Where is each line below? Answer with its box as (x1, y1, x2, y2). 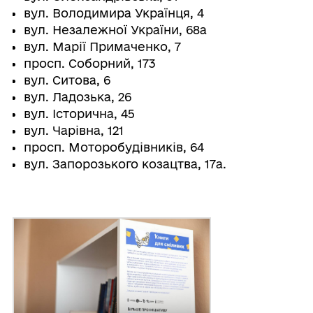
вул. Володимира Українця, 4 (23, 6, 204, 20)
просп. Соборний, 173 (23, 57, 156, 71)
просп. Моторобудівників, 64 (23, 140, 204, 154)
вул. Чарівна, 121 (23, 124, 124, 138)
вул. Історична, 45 (23, 107, 135, 121)
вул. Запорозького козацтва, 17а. (23, 157, 226, 171)
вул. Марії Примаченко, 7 (23, 40, 181, 54)
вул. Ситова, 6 (23, 73, 110, 87)
